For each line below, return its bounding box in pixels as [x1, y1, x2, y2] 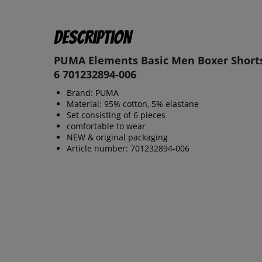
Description [54, 27, 131, 48]
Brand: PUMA [67, 87, 119, 99]
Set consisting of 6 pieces [67, 109, 166, 121]
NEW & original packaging [67, 132, 168, 143]
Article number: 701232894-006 [67, 143, 189, 154]
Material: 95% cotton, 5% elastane [67, 98, 199, 110]
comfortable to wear [67, 120, 146, 132]
